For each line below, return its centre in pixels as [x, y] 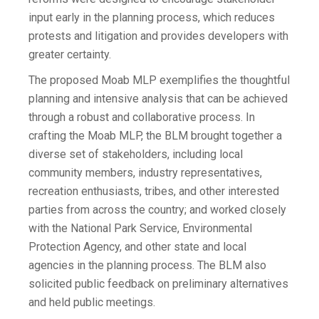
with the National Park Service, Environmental [140, 229]
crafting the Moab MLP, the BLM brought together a [155, 136]
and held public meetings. [92, 303]
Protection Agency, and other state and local [137, 247]
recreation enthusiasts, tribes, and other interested [154, 192]
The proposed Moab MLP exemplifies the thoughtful [159, 80]
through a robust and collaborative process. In [142, 117]
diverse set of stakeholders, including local [136, 155]
